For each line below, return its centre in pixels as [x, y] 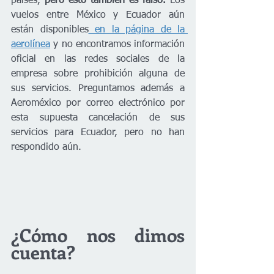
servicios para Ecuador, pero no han [98, 132]
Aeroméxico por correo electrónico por [98, 103]
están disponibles [50, 30]
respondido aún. [48, 147]
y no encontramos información [117, 44]
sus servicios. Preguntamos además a [98, 88]
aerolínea [31, 44]
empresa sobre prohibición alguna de [98, 74]
